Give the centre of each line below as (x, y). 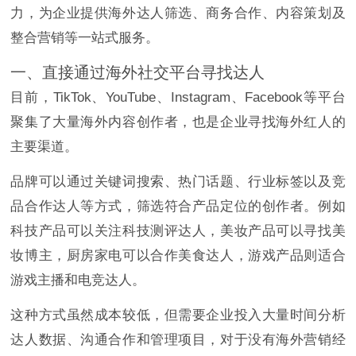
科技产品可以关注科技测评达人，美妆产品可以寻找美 (178, 231)
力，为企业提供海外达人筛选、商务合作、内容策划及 (178, 14)
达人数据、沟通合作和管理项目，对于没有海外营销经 (178, 340)
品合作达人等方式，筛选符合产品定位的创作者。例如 (178, 207)
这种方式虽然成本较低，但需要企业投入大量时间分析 (178, 315)
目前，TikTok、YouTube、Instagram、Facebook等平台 (178, 98)
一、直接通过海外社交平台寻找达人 (138, 73)
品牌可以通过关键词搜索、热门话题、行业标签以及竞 (178, 182)
